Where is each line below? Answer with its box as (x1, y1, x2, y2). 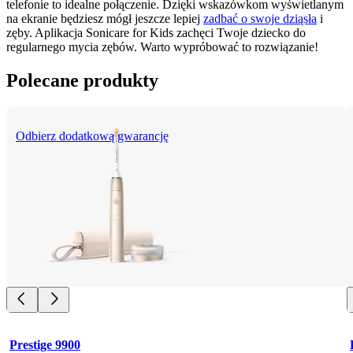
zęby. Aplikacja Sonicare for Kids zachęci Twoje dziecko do (6, 26, 306, 40)
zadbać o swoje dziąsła (203, 12, 317, 26)
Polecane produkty (6, 70, 158, 91)
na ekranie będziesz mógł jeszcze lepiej (6, 12, 203, 26)
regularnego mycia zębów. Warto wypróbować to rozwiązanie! (6, 40, 318, 54)
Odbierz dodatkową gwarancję (16, 129, 169, 143)
